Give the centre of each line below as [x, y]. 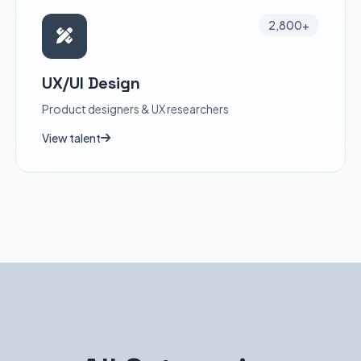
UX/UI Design [91, 83]
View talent [71, 138]
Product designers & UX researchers [135, 109]
